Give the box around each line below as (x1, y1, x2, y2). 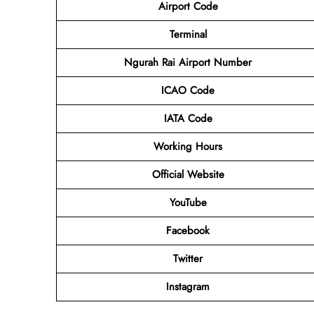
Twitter (173, 250, 203, 266)
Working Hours (153, 138, 222, 154)
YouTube (169, 194, 207, 210)
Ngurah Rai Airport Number (124, 54, 252, 70)
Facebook (166, 222, 210, 238)
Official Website (151, 166, 224, 182)
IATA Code (163, 110, 212, 126)
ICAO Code (161, 82, 214, 98)
